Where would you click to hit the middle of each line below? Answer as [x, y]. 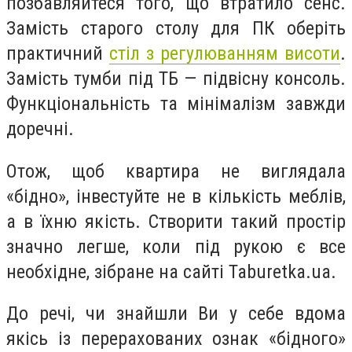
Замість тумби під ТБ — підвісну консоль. [176, 78]
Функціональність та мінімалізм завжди [176, 103]
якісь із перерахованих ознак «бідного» [176, 339]
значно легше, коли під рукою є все [176, 246]
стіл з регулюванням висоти [225, 53]
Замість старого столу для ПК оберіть [176, 28]
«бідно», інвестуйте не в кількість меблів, [176, 196]
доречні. [40, 128]
